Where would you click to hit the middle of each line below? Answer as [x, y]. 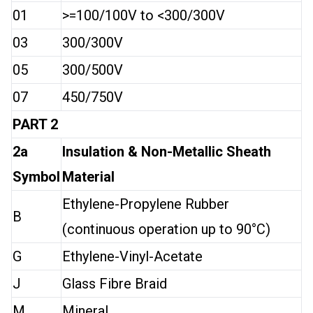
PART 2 [35, 124]
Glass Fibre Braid [115, 284]
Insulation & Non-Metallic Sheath [167, 152]
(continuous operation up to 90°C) [166, 229]
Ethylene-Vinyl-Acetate [132, 256]
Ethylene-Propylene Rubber [146, 204]
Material [88, 177]
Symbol [36, 177]
